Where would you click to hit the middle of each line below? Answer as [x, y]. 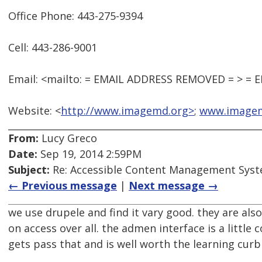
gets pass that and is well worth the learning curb [135, 244]
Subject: [29, 170]
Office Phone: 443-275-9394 [75, 16]
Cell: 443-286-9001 [53, 48]
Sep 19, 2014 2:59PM [89, 154]
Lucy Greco [68, 138]
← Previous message [63, 186]
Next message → [173, 186]
